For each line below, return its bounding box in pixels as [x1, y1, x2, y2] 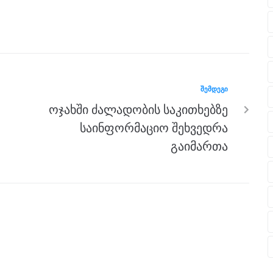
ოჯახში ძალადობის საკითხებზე [49, 102, 228, 118]
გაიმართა [171, 139, 228, 154]
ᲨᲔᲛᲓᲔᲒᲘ [200, 85, 228, 93]
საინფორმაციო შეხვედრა [80, 121, 228, 136]
